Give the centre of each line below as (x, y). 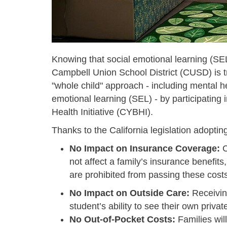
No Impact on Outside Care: (129, 193)
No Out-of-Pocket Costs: (122, 219)
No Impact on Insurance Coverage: (145, 148)
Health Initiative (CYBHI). (104, 112)
